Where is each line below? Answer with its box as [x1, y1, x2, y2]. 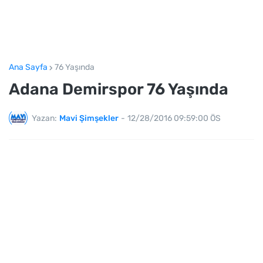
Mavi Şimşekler [59, 113, 119, 123]
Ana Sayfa [9, 62, 48, 72]
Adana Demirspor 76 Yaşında [9, 80, 228, 99]
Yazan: [32, 113, 57, 123]
